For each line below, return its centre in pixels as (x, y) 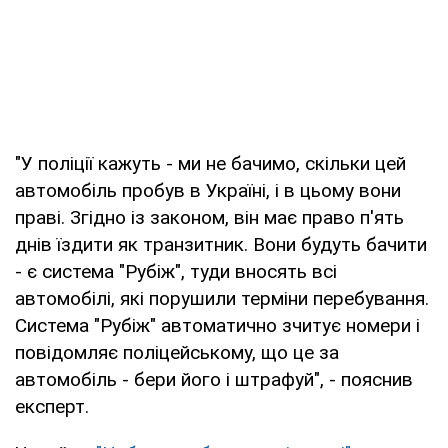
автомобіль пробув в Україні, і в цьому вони (208, 190)
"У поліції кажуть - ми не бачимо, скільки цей (210, 163)
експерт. (52, 406)
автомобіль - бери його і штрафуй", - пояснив (214, 379)
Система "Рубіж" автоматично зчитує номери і (217, 325)
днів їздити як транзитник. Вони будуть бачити (221, 244)
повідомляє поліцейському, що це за (177, 352)
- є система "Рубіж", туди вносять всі (176, 271)
